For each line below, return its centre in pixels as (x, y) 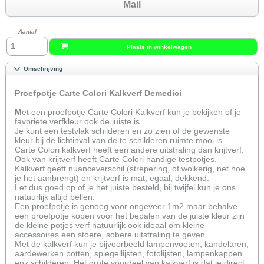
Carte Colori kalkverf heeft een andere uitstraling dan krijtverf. (129, 150)
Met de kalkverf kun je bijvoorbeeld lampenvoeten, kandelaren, (132, 244)
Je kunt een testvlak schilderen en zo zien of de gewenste (122, 131)
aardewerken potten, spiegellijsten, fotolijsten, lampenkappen (128, 254)
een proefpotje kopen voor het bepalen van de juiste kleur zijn (130, 216)
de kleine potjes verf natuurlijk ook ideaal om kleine (110, 225)
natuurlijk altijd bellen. (55, 197)
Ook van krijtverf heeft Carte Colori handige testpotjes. (116, 159)
